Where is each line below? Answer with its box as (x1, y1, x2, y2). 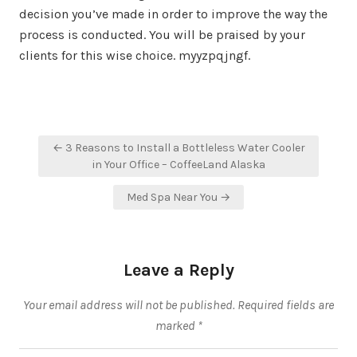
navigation (28, 153, 126, 175)
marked (155, 318, 198, 333)
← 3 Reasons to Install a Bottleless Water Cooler (52, 141, 305, 155)
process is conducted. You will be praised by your (19, 27, 305, 42)
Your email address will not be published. (23, 297, 235, 312)
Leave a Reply (123, 260, 234, 280)
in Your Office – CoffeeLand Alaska (92, 158, 265, 171)
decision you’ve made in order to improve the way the (19, 6, 328, 22)
